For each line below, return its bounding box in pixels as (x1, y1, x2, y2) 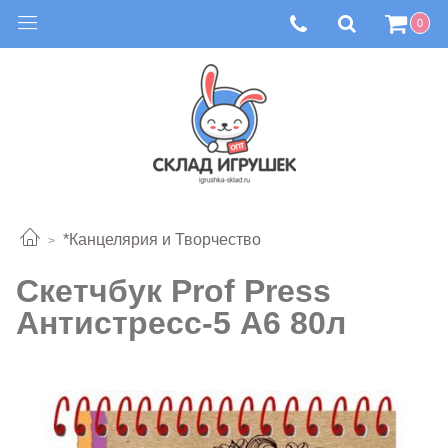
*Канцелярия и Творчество (63, 231, 261, 249)
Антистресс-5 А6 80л (16, 304, 346, 341)
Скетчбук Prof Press (16, 272, 331, 309)
